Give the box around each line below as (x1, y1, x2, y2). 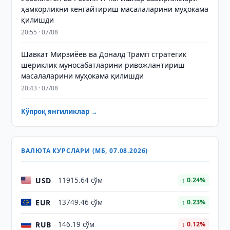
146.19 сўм (58, 220, 95, 229)
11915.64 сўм (58, 176, 103, 185)
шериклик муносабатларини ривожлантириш (21, 60, 185, 70)
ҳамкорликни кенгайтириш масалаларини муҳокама (21, 4, 209, 14)
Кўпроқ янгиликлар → (21, 107, 98, 116)
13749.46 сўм (58, 198, 103, 207)
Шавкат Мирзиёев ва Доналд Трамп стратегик (21, 49, 187, 59)
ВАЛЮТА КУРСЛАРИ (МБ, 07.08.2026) (21, 146, 148, 155)
